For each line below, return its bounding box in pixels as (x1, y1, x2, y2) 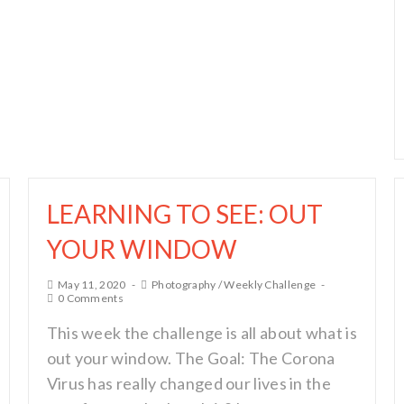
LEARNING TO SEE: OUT (46, 198, 323, 229)
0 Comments (57, 291, 124, 305)
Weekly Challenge (224, 278, 317, 291)
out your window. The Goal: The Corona (46, 348, 335, 368)
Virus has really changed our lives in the (46, 373, 331, 393)
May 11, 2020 (57, 278, 126, 291)
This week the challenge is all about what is (46, 323, 357, 343)
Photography (151, 278, 216, 291)
